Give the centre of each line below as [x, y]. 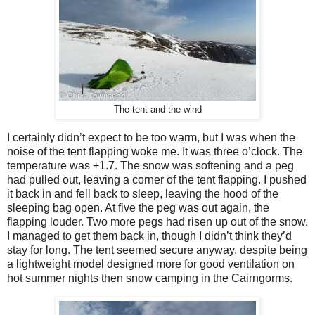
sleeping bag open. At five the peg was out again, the [138, 208]
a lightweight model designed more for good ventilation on [151, 264]
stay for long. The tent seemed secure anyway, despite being [157, 250]
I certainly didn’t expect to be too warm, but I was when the [151, 138]
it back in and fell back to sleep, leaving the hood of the [143, 194]
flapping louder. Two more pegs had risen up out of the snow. [157, 222]
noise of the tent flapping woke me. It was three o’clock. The [155, 152]
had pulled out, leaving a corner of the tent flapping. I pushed [157, 180]
